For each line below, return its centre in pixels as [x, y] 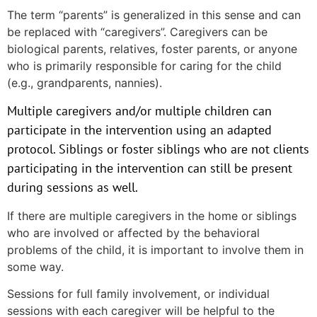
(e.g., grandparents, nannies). [85, 82]
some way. [35, 266]
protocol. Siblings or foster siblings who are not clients [158, 149]
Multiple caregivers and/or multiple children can [139, 111]
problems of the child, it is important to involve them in [155, 249]
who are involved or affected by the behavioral [133, 232]
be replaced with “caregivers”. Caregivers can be [137, 31]
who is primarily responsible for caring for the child [144, 65]
